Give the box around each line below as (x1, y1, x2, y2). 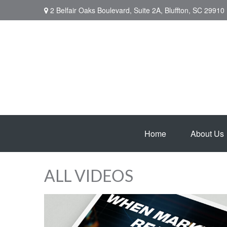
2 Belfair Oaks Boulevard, (48, 5, 134, 15)
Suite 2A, (134, 5, 163, 15)
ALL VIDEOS (44, 169, 133, 185)
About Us (190, 128, 224, 139)
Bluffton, (165, 5, 191, 15)
